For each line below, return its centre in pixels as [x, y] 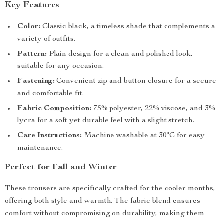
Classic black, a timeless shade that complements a [128, 27]
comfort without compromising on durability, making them [105, 214]
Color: [29, 27]
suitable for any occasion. [60, 66]
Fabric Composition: [54, 109]
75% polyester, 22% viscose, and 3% [153, 109]
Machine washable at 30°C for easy [143, 136]
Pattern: [32, 54]
